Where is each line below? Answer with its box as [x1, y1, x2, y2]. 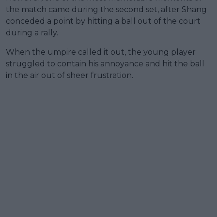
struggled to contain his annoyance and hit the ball [6, 59, 204, 68]
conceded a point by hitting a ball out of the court [6, 16, 201, 26]
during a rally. [6, 28, 58, 37]
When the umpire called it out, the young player [6, 47, 196, 57]
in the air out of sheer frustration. [6, 70, 133, 80]
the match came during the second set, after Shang [6, 4, 207, 14]
